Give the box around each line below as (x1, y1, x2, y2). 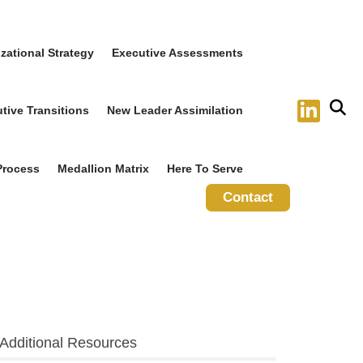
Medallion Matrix (57, 161, 149, 175)
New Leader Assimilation (107, 104, 244, 117)
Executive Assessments (112, 45, 244, 59)
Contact (223, 190, 274, 206)
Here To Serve (167, 161, 244, 175)
